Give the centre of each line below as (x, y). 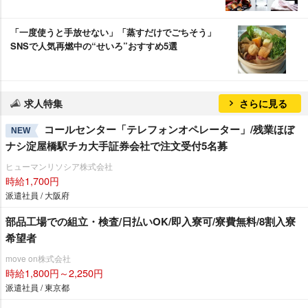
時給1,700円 (32, 181)
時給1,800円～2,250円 (54, 273)
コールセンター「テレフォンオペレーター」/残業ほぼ (169, 130)
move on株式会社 (38, 258)
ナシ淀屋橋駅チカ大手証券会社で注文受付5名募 (117, 146)
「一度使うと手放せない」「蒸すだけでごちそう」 (113, 32)
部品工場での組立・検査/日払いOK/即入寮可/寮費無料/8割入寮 (151, 222)
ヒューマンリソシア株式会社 (59, 166)
